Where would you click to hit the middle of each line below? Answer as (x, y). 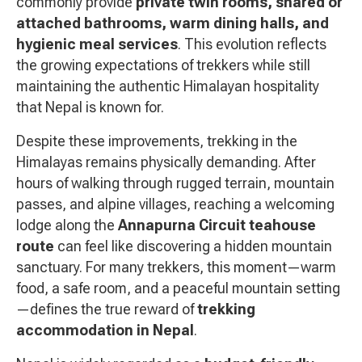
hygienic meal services (97, 44)
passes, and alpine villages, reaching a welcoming (175, 204)
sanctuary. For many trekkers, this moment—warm (176, 267)
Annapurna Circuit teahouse (217, 225)
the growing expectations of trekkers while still (163, 65)
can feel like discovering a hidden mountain (193, 246)
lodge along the (67, 225)
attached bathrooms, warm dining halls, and (173, 23)
